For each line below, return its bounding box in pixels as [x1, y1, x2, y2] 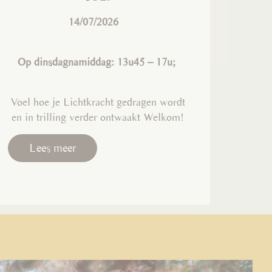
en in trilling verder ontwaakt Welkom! [12, 110, 185, 123]
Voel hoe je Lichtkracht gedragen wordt [10, 95, 186, 108]
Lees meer [29, 141, 76, 155]
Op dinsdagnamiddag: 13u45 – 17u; [17, 55, 178, 68]
